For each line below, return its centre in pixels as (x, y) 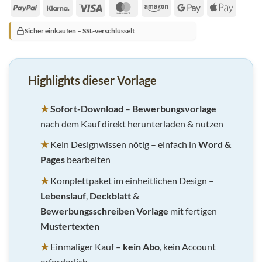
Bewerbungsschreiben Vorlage (104, 211)
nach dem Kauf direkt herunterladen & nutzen (132, 123)
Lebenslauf (63, 195)
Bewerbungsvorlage (174, 108)
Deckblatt (110, 195)
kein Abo (141, 247)
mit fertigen (192, 211)
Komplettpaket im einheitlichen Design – (131, 180)
